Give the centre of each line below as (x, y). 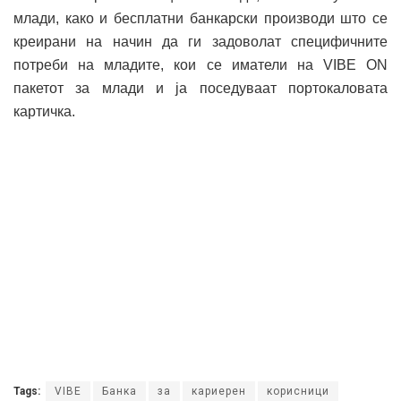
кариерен (219, 391)
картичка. (44, 111)
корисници (298, 391)
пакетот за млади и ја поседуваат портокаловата (200, 88)
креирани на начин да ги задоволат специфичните (200, 41)
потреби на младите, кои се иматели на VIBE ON (200, 64)
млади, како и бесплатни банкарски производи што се (200, 18)
